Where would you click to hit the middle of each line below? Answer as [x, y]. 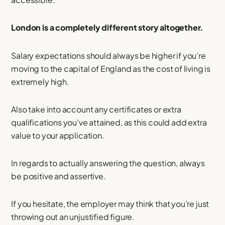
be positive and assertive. [59, 176]
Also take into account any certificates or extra [96, 109]
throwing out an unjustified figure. [73, 216]
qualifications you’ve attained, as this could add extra [109, 122]
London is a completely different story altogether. [107, 28]
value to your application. [58, 135]
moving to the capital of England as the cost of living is [111, 68]
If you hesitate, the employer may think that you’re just [110, 203]
